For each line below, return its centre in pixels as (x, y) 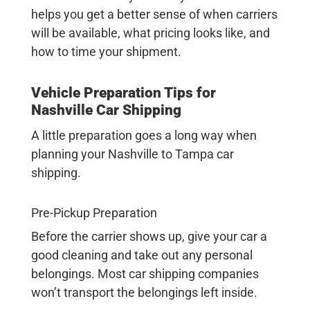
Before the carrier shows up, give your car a (149, 237)
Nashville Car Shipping (106, 110)
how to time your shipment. (107, 52)
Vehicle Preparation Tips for (123, 93)
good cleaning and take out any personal (142, 255)
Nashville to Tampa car (171, 154)
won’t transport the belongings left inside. (145, 293)
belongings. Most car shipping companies (145, 274)
